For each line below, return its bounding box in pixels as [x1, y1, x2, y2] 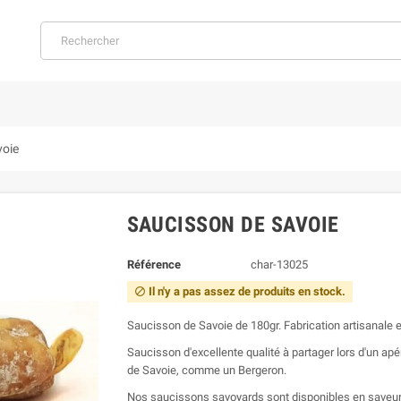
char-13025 [251, 258, 308, 271]
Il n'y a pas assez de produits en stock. [145, 285, 346, 298]
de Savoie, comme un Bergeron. [126, 363, 286, 377]
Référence [126, 258, 181, 271]
